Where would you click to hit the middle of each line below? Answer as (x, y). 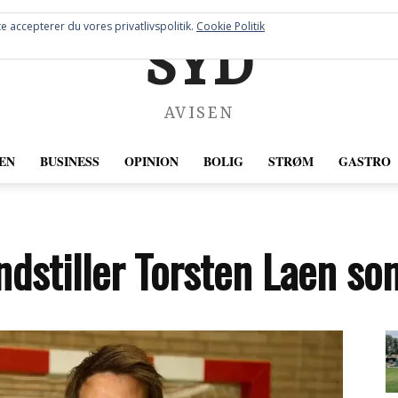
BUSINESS (69, 161)
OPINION (151, 161)
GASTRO (364, 161)
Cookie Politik (231, 26)
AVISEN (199, 114)
